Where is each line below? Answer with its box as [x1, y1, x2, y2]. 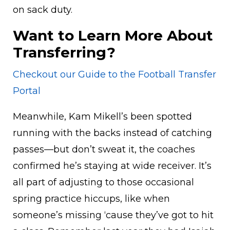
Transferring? [13, 44, 116, 62]
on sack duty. [13, 4, 72, 16]
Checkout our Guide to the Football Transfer [13, 69, 216, 81]
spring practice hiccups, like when [13, 193, 170, 205]
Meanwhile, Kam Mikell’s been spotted [13, 111, 192, 123]
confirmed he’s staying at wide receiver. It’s [13, 160, 212, 172]
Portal [13, 85, 41, 97]
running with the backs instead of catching [13, 127, 212, 139]
